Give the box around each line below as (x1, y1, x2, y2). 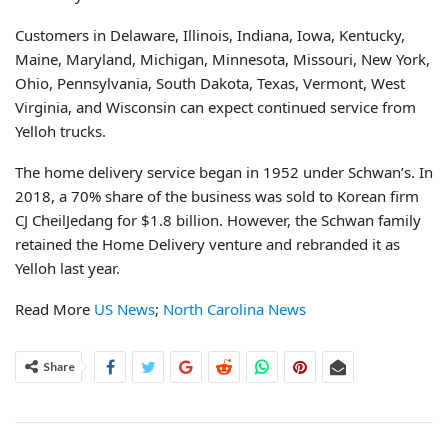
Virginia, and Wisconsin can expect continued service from (15, 96, 416, 117)
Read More (15, 298, 94, 319)
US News (94, 298, 155, 319)
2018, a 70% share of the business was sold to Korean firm (15, 185, 419, 206)
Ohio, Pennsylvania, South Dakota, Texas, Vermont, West (15, 72, 405, 93)
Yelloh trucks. (15, 120, 106, 141)
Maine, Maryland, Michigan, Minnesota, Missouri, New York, (15, 48, 430, 69)
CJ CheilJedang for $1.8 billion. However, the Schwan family (15, 209, 421, 230)
